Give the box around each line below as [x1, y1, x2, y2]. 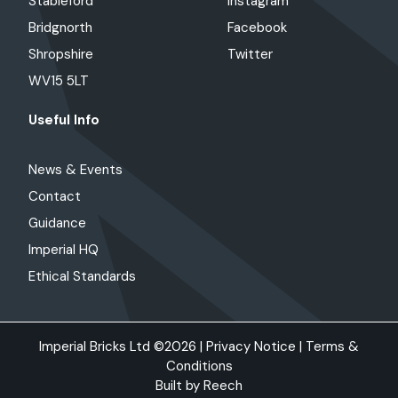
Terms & [306, 338, 359, 356]
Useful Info [28, 111, 99, 130]
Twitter [227, 45, 273, 64]
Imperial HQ [28, 241, 99, 259]
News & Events [28, 161, 123, 179]
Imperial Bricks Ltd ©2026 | [39, 338, 206, 356]
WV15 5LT [28, 72, 89, 91]
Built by [155, 377, 203, 395]
